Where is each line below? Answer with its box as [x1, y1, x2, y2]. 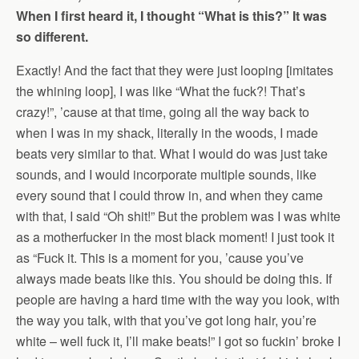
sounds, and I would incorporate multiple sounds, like [16, 165, 317, 184]
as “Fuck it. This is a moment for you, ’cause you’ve [16, 248, 304, 268]
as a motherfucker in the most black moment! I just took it [16, 228, 334, 247]
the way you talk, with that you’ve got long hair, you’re [16, 311, 317, 330]
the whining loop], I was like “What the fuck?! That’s [16, 82, 305, 101]
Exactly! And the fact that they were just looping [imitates [16, 61, 333, 80]
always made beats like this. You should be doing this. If [16, 269, 332, 288]
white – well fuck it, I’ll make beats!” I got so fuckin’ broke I [16, 332, 341, 351]
